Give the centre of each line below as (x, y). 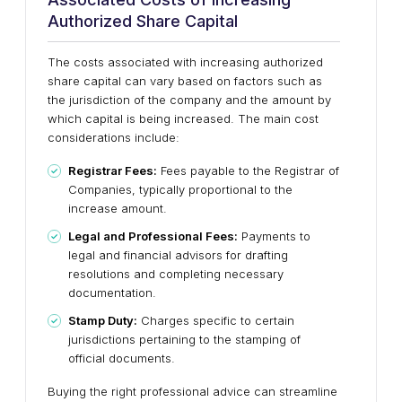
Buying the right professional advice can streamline (192, 391)
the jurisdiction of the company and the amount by (189, 100)
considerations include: (114, 137)
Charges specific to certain (216, 320)
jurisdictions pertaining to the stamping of (184, 339)
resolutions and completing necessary (176, 274)
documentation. (112, 293)
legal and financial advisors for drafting (178, 255)
